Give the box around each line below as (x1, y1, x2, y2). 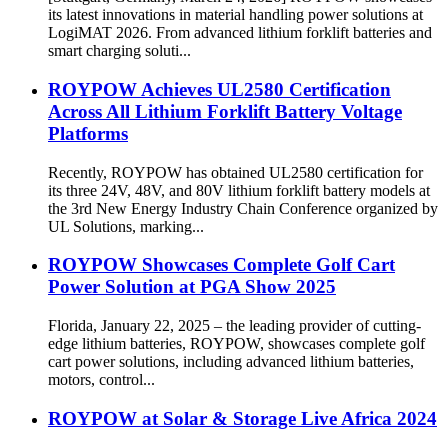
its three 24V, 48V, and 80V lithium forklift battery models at (48, 214, 430, 232)
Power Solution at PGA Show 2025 (48, 309, 336, 331)
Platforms (48, 155, 128, 177)
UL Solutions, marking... (48, 250, 204, 268)
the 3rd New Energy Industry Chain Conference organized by (48, 232, 438, 250)
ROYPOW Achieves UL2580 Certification (48, 111, 391, 133)
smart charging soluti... (48, 75, 191, 93)
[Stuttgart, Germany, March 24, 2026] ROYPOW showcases (48, 21, 432, 39)
